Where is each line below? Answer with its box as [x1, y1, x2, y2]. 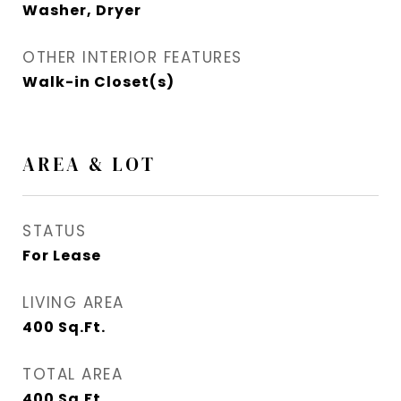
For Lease [22, 245, 101, 267]
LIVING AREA [22, 292, 124, 314]
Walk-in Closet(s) [22, 72, 175, 93]
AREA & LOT [22, 151, 156, 178]
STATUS [22, 220, 86, 243]
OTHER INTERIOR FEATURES [22, 47, 243, 69]
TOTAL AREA [22, 363, 123, 386]
